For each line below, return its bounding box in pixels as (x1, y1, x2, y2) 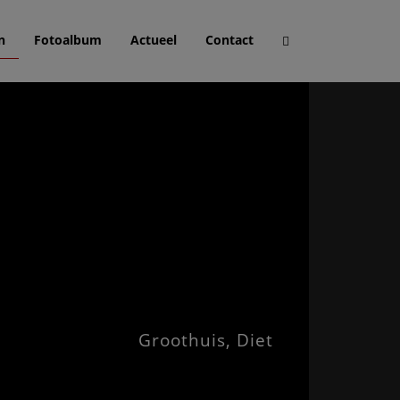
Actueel (130, 31, 177, 48)
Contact (205, 31, 254, 48)
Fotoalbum (34, 31, 102, 48)
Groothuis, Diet (138, 329, 273, 352)
